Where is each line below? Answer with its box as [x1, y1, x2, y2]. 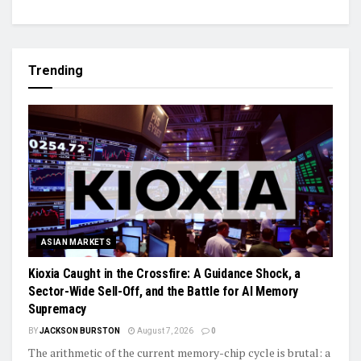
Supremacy [28, 301, 87, 317]
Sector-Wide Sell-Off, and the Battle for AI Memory [28, 283, 298, 299]
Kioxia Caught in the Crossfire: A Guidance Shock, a [28, 265, 301, 281]
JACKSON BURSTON [39, 326, 120, 335]
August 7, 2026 [135, 326, 193, 335]
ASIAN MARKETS [41, 237, 112, 247]
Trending [28, 62, 83, 78]
